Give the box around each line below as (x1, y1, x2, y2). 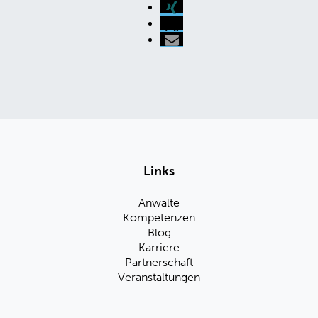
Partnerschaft (125, 255, 193, 269)
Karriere (138, 240, 180, 254)
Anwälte (138, 195, 180, 209)
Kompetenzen (123, 210, 195, 224)
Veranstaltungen (118, 270, 200, 284)
